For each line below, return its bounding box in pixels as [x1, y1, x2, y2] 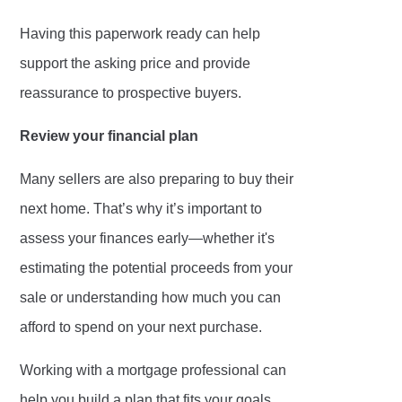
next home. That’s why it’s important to [20, 201, 263, 217]
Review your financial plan [20, 128, 199, 144]
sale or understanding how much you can [20, 290, 282, 306]
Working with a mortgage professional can [20, 363, 287, 379]
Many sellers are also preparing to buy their [20, 171, 294, 188]
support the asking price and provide [20, 56, 251, 72]
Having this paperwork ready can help [20, 26, 261, 42]
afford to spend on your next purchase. [20, 319, 263, 336]
